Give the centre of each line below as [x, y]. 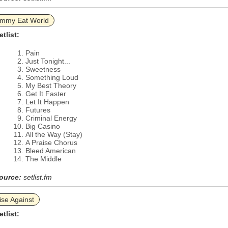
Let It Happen [47, 102]
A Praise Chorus [51, 142]
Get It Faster [46, 94]
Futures [38, 110]
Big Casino [43, 126]
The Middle [44, 159]
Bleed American [51, 151]
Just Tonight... [48, 61]
